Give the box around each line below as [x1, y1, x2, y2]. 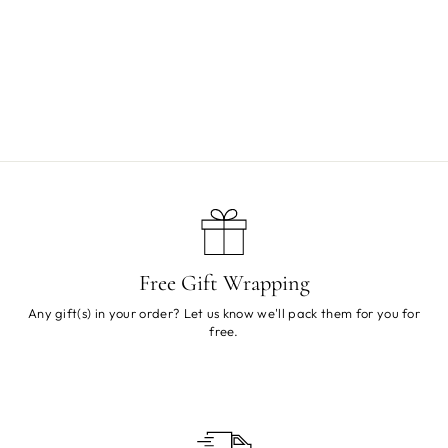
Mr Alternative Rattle [36, 63, 156, 79]
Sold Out [71, 83, 121, 99]
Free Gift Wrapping [138, 268, 310, 296]
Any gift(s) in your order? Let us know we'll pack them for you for [27, 304, 421, 321]
